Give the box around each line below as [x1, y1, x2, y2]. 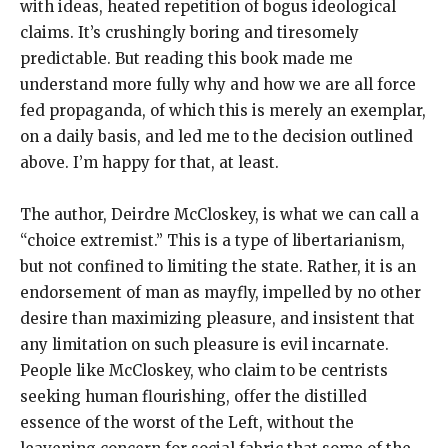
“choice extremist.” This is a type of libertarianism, [20, 231, 405, 251]
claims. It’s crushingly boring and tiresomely [20, 23, 359, 43]
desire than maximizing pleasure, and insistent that [20, 309, 415, 329]
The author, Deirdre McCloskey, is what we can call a [20, 205, 419, 225]
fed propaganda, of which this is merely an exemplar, [20, 101, 426, 121]
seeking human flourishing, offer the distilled [20, 387, 367, 407]
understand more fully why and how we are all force [20, 75, 416, 95]
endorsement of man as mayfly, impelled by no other [20, 283, 421, 303]
